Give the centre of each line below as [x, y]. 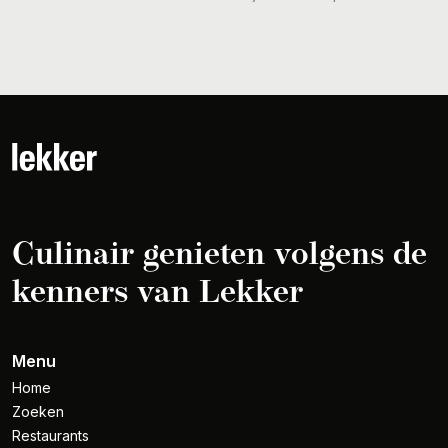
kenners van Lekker [157, 292]
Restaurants [50, 436]
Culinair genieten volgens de [219, 254]
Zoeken [38, 412]
